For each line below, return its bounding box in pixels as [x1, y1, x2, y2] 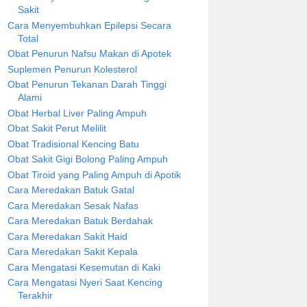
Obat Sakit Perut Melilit [7, 123, 106, 134]
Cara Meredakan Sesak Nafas [7, 199, 138, 211]
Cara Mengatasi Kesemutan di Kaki [7, 261, 160, 273]
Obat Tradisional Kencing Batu [7, 138, 139, 149]
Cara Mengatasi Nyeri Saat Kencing [7, 277, 162, 288]
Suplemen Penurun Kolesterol [7, 63, 137, 75]
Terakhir [17, 290, 53, 302]
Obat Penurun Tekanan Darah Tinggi [7, 79, 167, 90]
